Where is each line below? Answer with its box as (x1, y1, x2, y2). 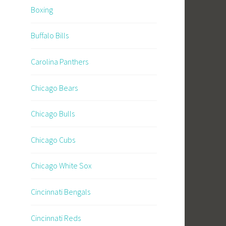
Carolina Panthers (31, 56, 88, 67)
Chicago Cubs (31, 134, 75, 145)
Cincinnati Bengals (31, 187, 90, 197)
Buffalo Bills (31, 30, 69, 41)
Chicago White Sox (31, 160, 92, 171)
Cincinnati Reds (31, 212, 81, 223)
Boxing (31, 4, 53, 15)
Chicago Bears (31, 82, 78, 93)
